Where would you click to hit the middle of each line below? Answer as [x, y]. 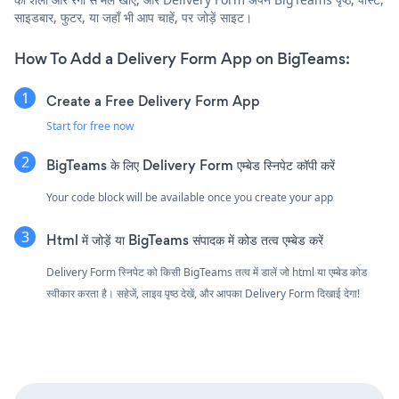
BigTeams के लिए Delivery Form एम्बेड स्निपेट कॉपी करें [191, 165]
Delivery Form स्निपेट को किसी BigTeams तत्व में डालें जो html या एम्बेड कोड [207, 272]
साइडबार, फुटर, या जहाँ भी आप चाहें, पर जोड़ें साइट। [133, 17]
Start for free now [90, 126]
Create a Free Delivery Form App [153, 101]
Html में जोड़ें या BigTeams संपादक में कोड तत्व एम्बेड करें [185, 240]
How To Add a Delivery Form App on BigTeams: [182, 58]
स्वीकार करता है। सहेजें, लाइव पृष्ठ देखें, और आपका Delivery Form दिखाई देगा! [203, 293]
